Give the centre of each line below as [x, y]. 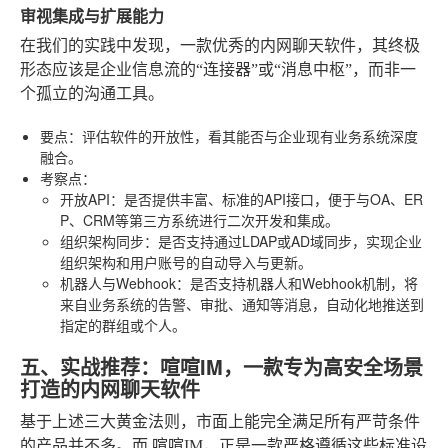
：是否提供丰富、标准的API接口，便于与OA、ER [266, 198]
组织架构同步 [102, 240]
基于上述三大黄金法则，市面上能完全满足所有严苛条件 [220, 421]
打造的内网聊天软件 [110, 388]
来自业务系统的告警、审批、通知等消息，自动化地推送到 [242, 303]
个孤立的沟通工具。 [92, 93]
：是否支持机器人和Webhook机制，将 [297, 282]
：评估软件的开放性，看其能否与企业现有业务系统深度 [243, 135]
